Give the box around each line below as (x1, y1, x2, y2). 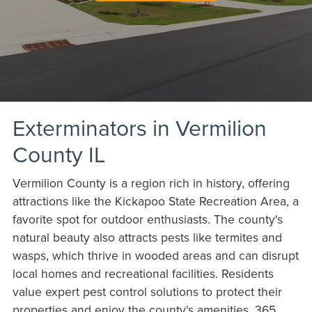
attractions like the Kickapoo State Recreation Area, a (12, 192, 299, 210)
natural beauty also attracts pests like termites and (12, 228, 282, 246)
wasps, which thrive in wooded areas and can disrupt (12, 246, 299, 264)
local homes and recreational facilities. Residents (12, 264, 274, 282)
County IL (12, 137, 105, 169)
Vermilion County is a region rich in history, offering (12, 173, 290, 192)
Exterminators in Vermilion (12, 111, 267, 143)
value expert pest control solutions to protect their (12, 282, 282, 300)
